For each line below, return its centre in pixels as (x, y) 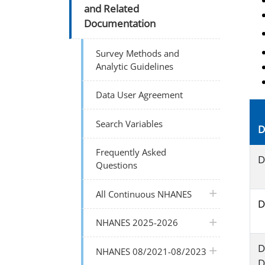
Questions (117, 165)
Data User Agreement (140, 95)
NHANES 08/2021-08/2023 (151, 251)
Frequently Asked (131, 152)
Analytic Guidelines (135, 66)
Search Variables (130, 123)
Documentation (120, 24)
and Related (112, 9)
